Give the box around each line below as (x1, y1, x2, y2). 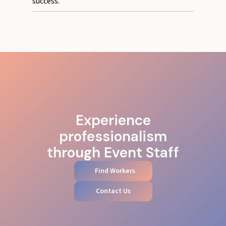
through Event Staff (47, 143, 179, 162)
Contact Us (95, 186, 131, 197)
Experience (75, 111, 151, 130)
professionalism (59, 127, 167, 146)
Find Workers (94, 166, 135, 177)
